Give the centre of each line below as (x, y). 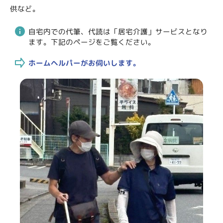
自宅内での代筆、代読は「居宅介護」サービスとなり (118, 32)
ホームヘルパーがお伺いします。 (85, 63)
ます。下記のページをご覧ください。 (92, 42)
